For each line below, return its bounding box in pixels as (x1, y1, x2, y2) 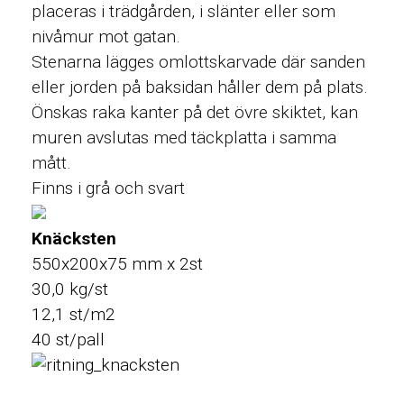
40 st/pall (32, 329, 106, 351)
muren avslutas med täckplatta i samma (32, 127, 337, 149)
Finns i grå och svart (32, 178, 186, 199)
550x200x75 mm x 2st (32, 253, 204, 275)
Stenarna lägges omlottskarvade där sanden (32, 51, 366, 73)
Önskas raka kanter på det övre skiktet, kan (32, 102, 359, 124)
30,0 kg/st (32, 279, 109, 300)
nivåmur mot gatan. (32, 26, 181, 48)
